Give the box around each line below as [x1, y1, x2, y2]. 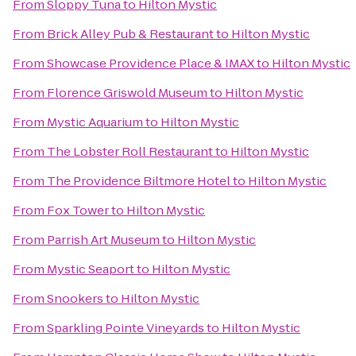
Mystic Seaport [47, 261, 134, 277]
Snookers [47, 290, 103, 307]
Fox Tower [47, 202, 109, 219]
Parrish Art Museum [47, 231, 160, 248]
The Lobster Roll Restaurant [47, 143, 213, 160]
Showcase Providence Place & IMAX [47, 55, 254, 72]
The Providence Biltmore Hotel [47, 172, 230, 189]
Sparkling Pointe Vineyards [47, 319, 204, 336]
